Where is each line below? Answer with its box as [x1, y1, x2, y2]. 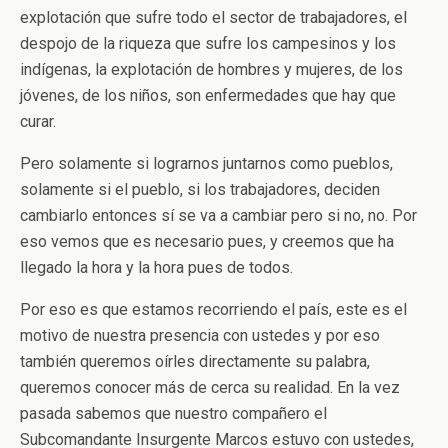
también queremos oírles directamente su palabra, [20, 352, 370, 371]
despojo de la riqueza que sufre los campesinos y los [20, 34, 396, 53]
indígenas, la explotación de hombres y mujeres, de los [20, 60, 403, 79]
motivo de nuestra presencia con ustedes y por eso [20, 326, 380, 345]
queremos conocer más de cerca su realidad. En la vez [20, 378, 400, 397]
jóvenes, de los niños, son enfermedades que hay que [20, 86, 396, 105]
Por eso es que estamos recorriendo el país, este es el [20, 300, 407, 319]
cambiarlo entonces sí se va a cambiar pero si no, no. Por [20, 206, 417, 225]
